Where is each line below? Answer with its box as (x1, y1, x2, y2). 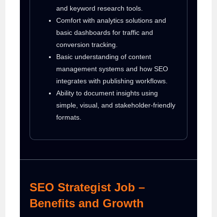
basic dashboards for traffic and (56, 28, 154, 36)
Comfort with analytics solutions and (56, 16, 167, 24)
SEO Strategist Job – (30, 180, 145, 194)
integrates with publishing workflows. (56, 77, 168, 85)
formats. (56, 113, 82, 121)
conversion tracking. (56, 40, 118, 48)
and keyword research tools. (56, 4, 143, 12)
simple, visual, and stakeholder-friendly (56, 101, 176, 109)
